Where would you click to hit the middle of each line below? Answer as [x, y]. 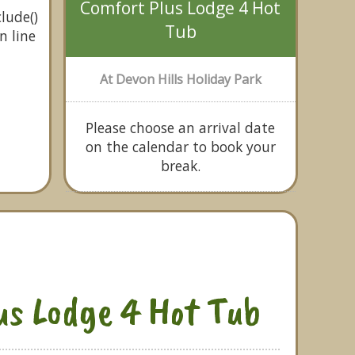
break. [180, 166]
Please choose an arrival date [181, 128]
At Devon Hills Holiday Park [180, 79]
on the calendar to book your [180, 147]
